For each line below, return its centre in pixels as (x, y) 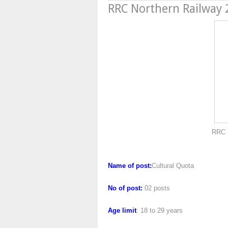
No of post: (125, 188)
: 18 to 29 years (160, 210)
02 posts (156, 188)
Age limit (122, 210)
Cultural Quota (173, 166)
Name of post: (130, 166)
